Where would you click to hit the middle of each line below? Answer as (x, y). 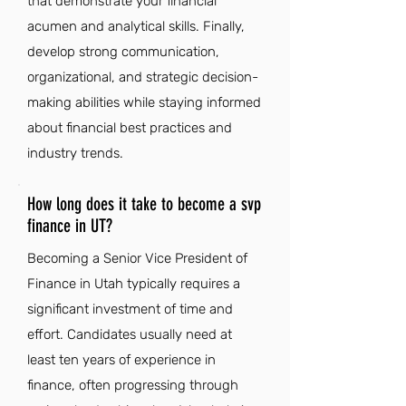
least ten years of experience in (121, 360)
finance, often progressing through (133, 385)
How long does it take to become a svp (144, 204)
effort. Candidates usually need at (130, 334)
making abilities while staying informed (144, 102)
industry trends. (75, 153)
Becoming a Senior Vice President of (137, 258)
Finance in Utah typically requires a (134, 284)
